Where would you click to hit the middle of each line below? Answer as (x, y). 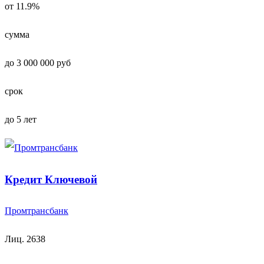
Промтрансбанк (37, 210)
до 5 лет (21, 120)
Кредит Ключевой (51, 179)
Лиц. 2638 (25, 239)
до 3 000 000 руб (38, 63)
